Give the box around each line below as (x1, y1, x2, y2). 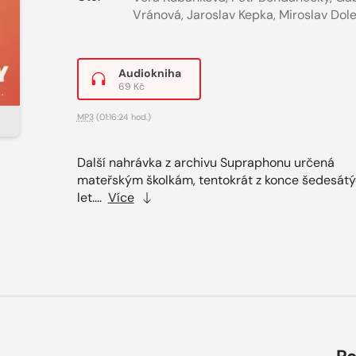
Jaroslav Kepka (186, 6, 273, 24)
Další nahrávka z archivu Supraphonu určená (76, 153, 335, 171)
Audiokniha (118, 65, 181, 80)
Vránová (132, 6, 181, 24)
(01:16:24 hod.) (93, 110, 151, 122)
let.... (76, 188, 108, 206)
